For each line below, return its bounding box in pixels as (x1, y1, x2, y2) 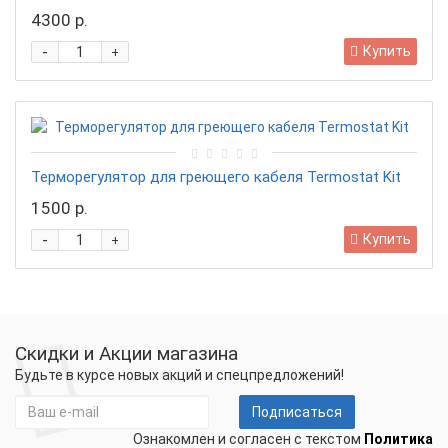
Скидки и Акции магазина (15, 342, 238, 365)
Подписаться (252, 404, 342, 420)
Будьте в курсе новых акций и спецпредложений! (15, 367, 344, 383)
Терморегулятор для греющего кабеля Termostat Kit (31, 168, 401, 186)
